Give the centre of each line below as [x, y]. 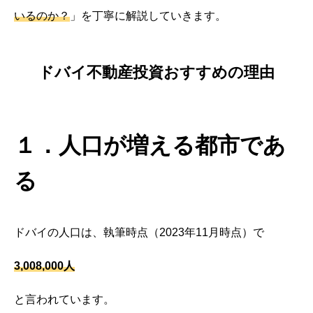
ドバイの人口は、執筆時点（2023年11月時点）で [139, 233]
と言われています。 [64, 300]
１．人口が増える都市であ [150, 146]
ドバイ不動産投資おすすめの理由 [156, 73]
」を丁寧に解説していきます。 [148, 15]
